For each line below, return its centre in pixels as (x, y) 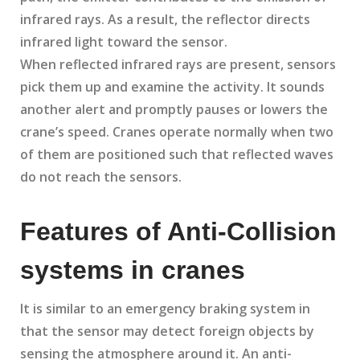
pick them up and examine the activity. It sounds (172, 87)
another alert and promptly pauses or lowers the (174, 110)
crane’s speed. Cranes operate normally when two (177, 132)
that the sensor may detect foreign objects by (167, 331)
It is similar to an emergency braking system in (165, 309)
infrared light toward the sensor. (124, 42)
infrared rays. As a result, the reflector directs (165, 20)
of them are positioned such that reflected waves (177, 155)
